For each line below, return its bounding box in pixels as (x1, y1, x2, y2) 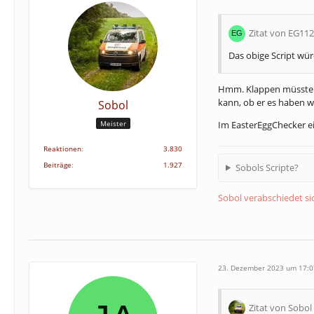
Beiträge (43, 159, 71, 170)
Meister (100, 118, 126, 129)
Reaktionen (43, 143, 81, 153)
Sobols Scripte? (235, 161, 299, 174)
